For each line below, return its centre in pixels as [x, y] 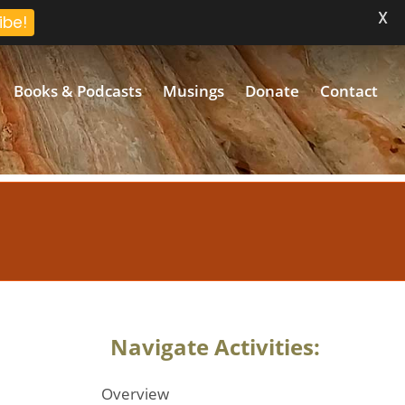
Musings [193, 90]
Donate [272, 90]
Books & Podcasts [78, 90]
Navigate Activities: [215, 347]
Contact [349, 90]
